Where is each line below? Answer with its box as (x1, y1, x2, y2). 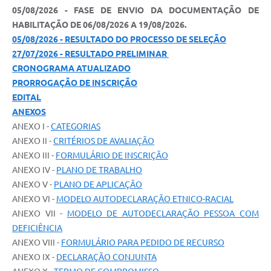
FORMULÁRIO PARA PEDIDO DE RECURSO (61, 238, 224, 248)
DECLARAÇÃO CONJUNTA (56, 252, 157, 263)
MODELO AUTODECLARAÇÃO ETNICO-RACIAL (56, 194, 233, 204)
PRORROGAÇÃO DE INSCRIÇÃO (12, 78, 137, 88)
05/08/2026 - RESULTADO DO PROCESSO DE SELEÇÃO (12, 34, 226, 45)
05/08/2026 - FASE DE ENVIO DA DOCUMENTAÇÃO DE (12, 5, 259, 16)
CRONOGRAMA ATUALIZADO (12, 64, 131, 74)
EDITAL (12, 93, 41, 103)
